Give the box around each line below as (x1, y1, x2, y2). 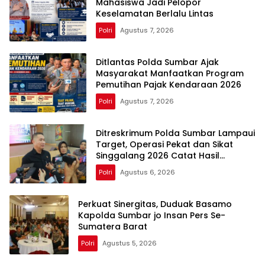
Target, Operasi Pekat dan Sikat (96, 138, 233, 150)
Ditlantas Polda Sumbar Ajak (96, 56, 219, 68)
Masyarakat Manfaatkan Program (96, 67, 244, 79)
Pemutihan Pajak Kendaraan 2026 (96, 78, 241, 91)
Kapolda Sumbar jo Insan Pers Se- (78, 209, 225, 221)
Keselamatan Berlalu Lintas (96, 7, 214, 20)
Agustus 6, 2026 (120, 167, 175, 177)
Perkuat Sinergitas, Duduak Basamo (78, 198, 232, 210)
